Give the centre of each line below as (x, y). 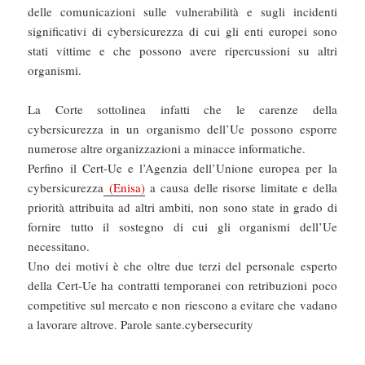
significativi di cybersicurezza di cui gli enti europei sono (182, 31)
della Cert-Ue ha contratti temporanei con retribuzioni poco (182, 285)
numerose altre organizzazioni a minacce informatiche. (167, 148)
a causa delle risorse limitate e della (241, 187)
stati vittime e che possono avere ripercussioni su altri (182, 50)
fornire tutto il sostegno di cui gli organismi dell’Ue (182, 226)
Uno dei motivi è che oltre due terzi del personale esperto (182, 265)
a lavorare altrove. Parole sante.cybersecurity (141, 324)
